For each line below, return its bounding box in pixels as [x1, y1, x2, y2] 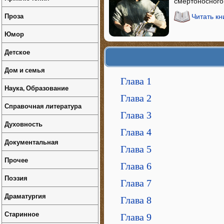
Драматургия [4, 191, 46, 200]
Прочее [4, 155, 28, 164]
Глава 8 [120, 194, 151, 205]
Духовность [4, 119, 42, 128]
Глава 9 [120, 211, 151, 222]
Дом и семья [4, 65, 45, 74]
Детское [4, 47, 30, 56]
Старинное [4, 209, 39, 218]
